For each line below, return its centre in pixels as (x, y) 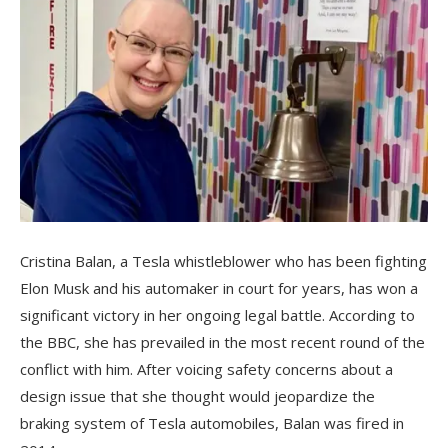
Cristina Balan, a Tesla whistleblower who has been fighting (223, 261)
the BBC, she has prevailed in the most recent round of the (222, 342)
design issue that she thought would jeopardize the (197, 396)
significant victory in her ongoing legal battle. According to (217, 315)
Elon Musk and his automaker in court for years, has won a (219, 288)
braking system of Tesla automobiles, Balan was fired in (212, 423)
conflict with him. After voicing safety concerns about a (206, 369)
